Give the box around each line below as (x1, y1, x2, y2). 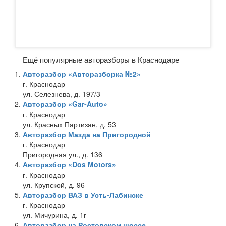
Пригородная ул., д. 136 (23, 149, 102, 159)
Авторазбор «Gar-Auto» (23, 98, 107, 109)
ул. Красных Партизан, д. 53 (23, 119, 116, 129)
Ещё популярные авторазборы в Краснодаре (23, 53, 179, 65)
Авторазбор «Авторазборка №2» (23, 68, 141, 79)
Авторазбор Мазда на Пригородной (23, 129, 151, 139)
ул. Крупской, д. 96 (23, 179, 85, 190)
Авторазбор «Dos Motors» (23, 159, 116, 169)
